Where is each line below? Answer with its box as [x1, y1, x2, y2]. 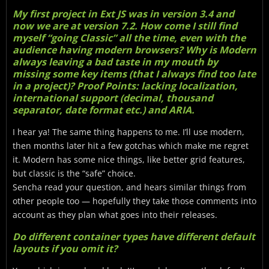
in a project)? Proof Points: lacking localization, [13, 79, 238, 92]
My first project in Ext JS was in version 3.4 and [13, 7, 234, 20]
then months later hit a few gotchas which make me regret [13, 140, 249, 151]
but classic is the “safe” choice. [13, 168, 136, 179]
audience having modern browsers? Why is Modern [13, 43, 256, 56]
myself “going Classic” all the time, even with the [13, 31, 246, 44]
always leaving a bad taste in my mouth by [13, 55, 218, 68]
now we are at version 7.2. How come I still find [13, 19, 237, 32]
